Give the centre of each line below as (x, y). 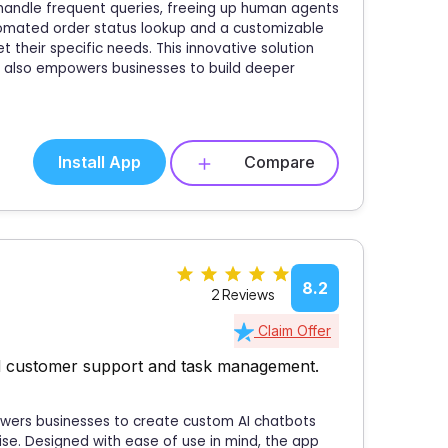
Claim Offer (292, 330)
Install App (99, 162)
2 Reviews (242, 293)
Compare (279, 162)
